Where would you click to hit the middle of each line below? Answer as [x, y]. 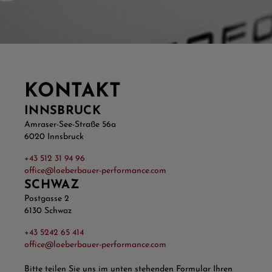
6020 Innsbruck [54, 137]
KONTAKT [73, 92]
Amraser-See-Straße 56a [70, 125]
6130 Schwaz [48, 211]
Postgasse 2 [47, 199]
